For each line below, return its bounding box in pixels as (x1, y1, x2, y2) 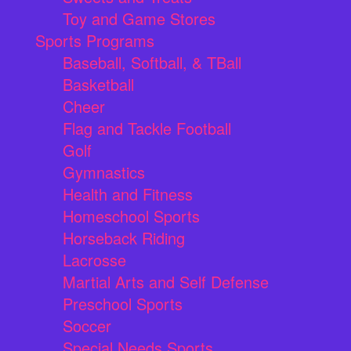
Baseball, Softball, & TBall (63, 51, 241, 74)
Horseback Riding (63, 226, 185, 250)
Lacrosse (63, 248, 126, 272)
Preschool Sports (63, 292, 183, 316)
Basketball (63, 73, 134, 96)
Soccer (63, 314, 111, 338)
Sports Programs (35, 29, 154, 52)
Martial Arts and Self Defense (63, 270, 269, 294)
